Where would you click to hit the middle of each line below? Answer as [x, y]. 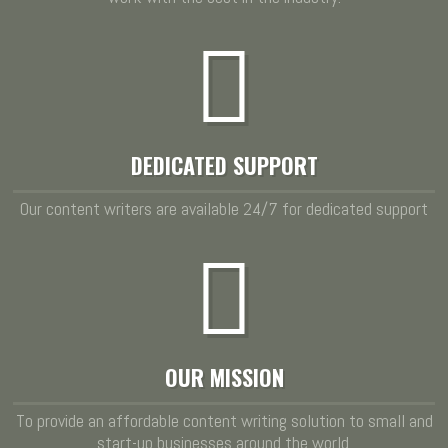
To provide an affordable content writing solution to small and [224, 420]
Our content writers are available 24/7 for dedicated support [224, 208]
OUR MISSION [224, 376]
